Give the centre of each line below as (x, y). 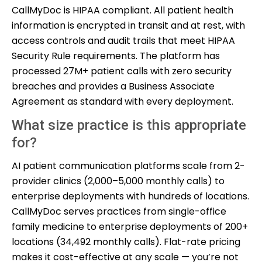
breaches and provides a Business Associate (113, 86)
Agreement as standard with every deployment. (123, 101)
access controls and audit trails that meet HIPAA (123, 40)
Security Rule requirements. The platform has (116, 56)
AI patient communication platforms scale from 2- (128, 166)
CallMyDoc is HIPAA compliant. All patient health (123, 10)
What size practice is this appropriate (129, 125)
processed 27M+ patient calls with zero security (122, 71)
